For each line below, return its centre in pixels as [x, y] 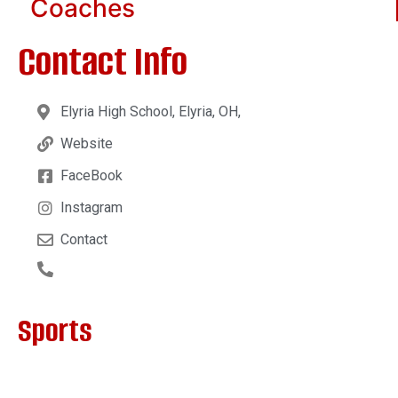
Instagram [91, 207]
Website [86, 143]
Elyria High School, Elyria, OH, [150, 111]
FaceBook [91, 175]
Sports [55, 330]
